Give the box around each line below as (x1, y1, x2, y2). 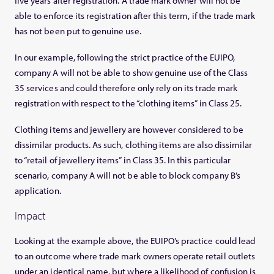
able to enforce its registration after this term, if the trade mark (15, 10, 256, 22)
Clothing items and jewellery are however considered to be (15, 124, 243, 136)
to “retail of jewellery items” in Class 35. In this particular (15, 154, 231, 166)
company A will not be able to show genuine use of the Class (15, 67, 248, 79)
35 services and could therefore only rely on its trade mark (15, 82, 237, 94)
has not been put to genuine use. (15, 25, 141, 37)
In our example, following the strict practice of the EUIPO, (15, 51, 235, 64)
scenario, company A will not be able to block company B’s (15, 169, 240, 182)
